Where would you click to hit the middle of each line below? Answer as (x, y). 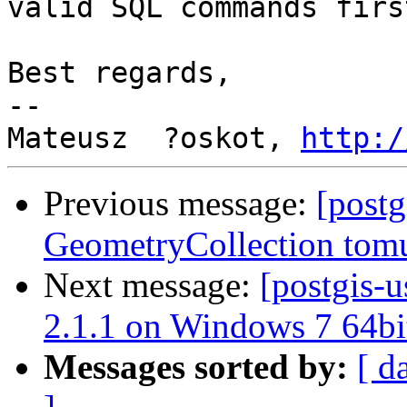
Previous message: (180, 203)
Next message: (152, 285)
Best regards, (119, 73)
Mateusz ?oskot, (154, 139)
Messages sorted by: (196, 367)
